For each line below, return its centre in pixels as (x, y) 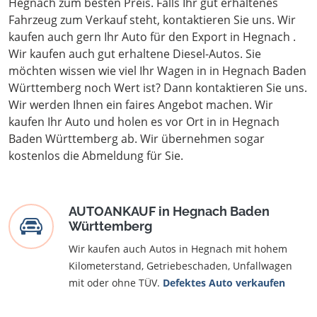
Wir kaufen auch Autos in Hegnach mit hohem (178, 249)
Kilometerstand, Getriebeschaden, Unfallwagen (180, 266)
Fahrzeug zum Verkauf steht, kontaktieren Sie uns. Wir (152, 20)
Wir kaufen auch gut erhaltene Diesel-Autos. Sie (135, 54)
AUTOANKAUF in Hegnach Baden (169, 211)
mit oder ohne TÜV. (116, 283)
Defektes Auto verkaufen (224, 283)
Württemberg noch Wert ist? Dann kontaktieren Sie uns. (158, 88)
